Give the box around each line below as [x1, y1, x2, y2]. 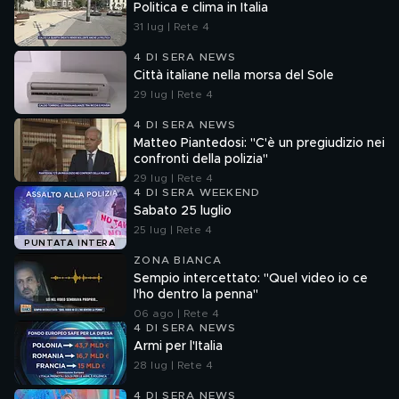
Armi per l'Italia [134, 340, 223, 353]
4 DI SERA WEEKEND [134, 187, 261, 198]
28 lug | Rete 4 [134, 360, 213, 370]
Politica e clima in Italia [134, 2, 268, 14]
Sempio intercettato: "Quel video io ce [134, 273, 368, 285]
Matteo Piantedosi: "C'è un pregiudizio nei [134, 137, 385, 150]
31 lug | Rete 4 [134, 21, 209, 32]
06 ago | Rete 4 [134, 308, 219, 319]
